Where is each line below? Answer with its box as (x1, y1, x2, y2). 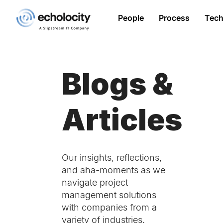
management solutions (62, 190, 156, 200)
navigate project (62, 177, 128, 188)
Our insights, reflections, (62, 152, 162, 163)
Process (159, 13, 190, 23)
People (118, 13, 144, 23)
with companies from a (62, 202, 157, 213)
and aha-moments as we (62, 165, 165, 175)
